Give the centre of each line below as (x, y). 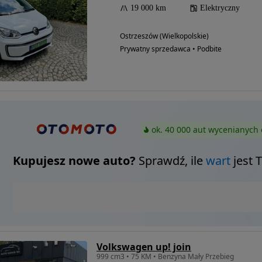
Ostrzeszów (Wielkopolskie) (164, 36)
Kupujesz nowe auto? (74, 161)
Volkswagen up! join (144, 247)
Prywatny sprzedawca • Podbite (171, 49)
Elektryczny (220, 8)
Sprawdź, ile (170, 161)
